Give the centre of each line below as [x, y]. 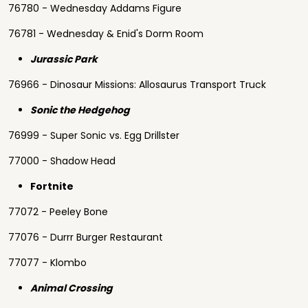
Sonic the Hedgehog [80, 110]
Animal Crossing [71, 288]
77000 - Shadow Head [62, 161]
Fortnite [52, 186]
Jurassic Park [64, 59]
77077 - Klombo [47, 263]
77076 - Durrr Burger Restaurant [86, 237]
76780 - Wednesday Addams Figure [95, 8]
